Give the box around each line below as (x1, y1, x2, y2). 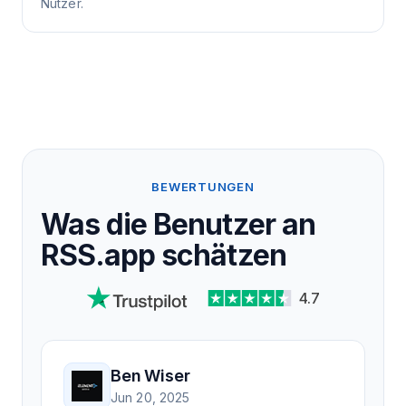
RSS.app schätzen (41, 237, 286, 273)
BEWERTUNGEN (151, 179, 255, 194)
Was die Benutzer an (41, 206, 315, 242)
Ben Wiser (111, 366, 190, 386)
